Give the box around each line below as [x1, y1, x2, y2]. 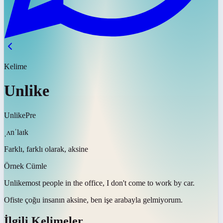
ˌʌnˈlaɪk [4, 127, 28, 136]
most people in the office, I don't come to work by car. [25, 178, 195, 187]
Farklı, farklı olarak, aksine [4, 144, 88, 153]
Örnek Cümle [4, 161, 47, 170]
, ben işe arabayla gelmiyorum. [87, 195, 183, 204]
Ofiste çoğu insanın [4, 195, 65, 204]
